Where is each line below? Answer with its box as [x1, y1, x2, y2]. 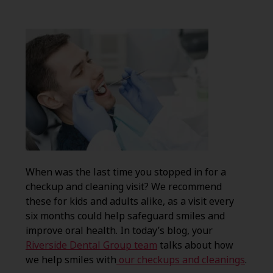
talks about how [157, 238, 233, 253]
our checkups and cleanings [116, 253, 245, 268]
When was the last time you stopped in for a [25, 165, 226, 180]
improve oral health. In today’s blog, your [25, 224, 213, 238]
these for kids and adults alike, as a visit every [25, 194, 234, 209]
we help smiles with [25, 253, 116, 268]
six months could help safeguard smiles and [25, 209, 225, 224]
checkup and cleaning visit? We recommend [25, 180, 222, 194]
